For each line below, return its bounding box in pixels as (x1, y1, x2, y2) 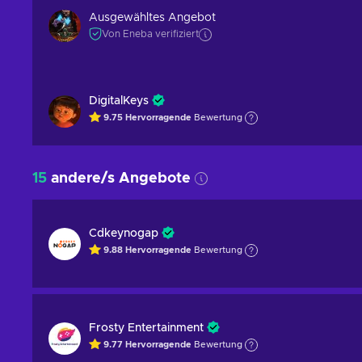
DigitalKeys (89, 95, 149, 107)
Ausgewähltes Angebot (89, 12, 216, 23)
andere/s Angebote (47, 171, 195, 186)
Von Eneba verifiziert (102, 29, 199, 39)
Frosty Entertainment (89, 322, 204, 334)
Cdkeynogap (89, 228, 158, 239)
